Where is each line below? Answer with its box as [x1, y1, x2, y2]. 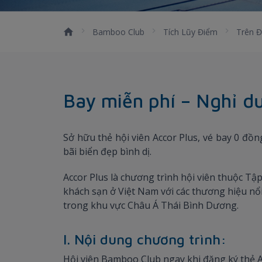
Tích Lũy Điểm [163, 26, 218, 37]
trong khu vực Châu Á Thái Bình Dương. [63, 198, 239, 212]
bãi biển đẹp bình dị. [63, 144, 151, 158]
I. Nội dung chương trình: [63, 230, 230, 247]
